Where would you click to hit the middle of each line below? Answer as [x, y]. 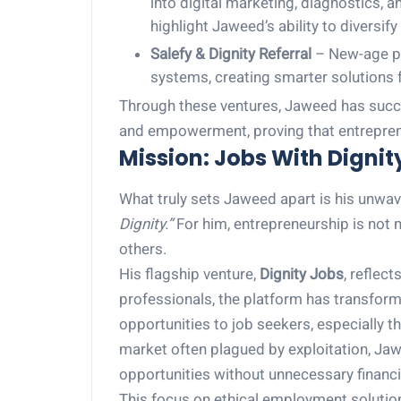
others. [143, 249]
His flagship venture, [189, 274]
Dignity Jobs [302, 274]
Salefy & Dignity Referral [231, 54]
